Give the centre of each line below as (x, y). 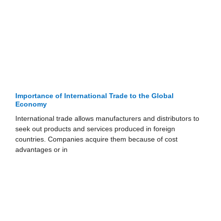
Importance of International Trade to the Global (95, 96)
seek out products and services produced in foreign (95, 129)
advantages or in (42, 150)
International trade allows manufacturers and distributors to (108, 119)
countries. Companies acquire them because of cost (97, 140)
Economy (31, 105)
